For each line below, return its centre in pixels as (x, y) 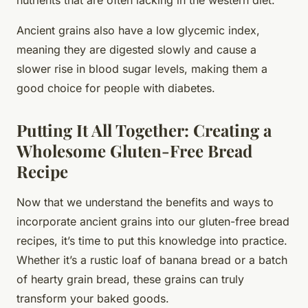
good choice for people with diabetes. (116, 88)
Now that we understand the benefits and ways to (145, 202)
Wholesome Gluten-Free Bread (134, 150)
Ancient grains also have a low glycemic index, (138, 30)
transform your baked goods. (93, 298)
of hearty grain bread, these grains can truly (130, 279)
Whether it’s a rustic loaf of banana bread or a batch (152, 260)
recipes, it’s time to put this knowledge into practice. (152, 240)
